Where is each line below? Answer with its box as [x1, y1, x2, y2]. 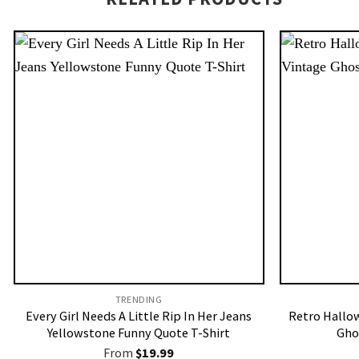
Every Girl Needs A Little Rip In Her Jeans [26, 308, 252, 325]
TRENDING [115, 293, 163, 306]
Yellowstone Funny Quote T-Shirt [47, 325, 231, 341]
